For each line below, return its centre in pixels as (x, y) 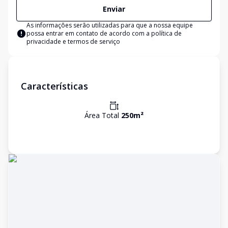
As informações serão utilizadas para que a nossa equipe (110, 25)
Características (54, 86)
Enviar (114, 9)
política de (166, 33)
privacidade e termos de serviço (73, 41)
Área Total (103, 115)
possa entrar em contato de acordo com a (89, 33)
